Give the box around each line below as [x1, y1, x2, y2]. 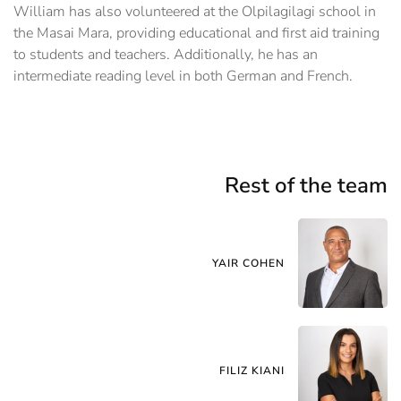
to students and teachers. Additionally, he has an [13, 44, 318, 64]
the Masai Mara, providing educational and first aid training [13, 22, 380, 43]
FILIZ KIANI [219, 363, 285, 378]
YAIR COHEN [212, 255, 285, 270]
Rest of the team [225, 170, 388, 200]
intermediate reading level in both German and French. [13, 65, 353, 86]
